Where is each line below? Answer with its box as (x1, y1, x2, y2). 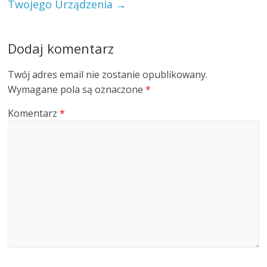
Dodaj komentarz (8, 39, 114, 58)
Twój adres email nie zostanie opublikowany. (8, 68, 208, 82)
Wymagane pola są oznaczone (8, 83, 146, 97)
